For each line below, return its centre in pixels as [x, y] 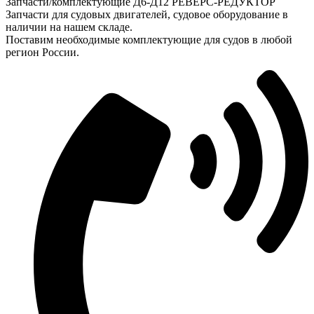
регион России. [42, 52]
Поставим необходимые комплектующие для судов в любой [149, 39]
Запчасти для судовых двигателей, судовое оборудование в [147, 14]
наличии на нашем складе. [69, 27]
